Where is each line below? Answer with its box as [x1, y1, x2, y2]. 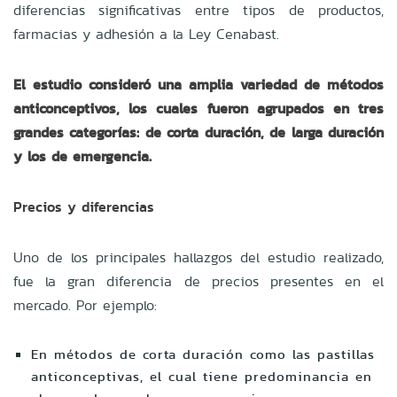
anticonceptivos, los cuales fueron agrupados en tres [13, 97, 384, 119]
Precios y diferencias [13, 196, 154, 217]
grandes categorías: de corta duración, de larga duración [13, 121, 384, 143]
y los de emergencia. [13, 145, 157, 167]
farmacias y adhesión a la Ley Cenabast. [13, 23, 279, 44]
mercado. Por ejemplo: [13, 294, 157, 315]
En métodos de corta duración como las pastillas [31, 344, 375, 364]
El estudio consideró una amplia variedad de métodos [13, 74, 384, 95]
